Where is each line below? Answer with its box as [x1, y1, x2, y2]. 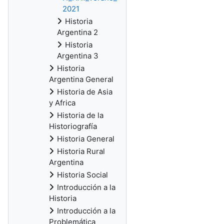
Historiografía [49, 121, 97, 131]
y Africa [49, 98, 75, 107]
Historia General [57, 134, 114, 143]
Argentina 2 [57, 27, 98, 37]
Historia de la [57, 110, 103, 120]
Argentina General [49, 74, 113, 84]
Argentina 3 [57, 51, 98, 60]
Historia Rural [57, 146, 105, 156]
